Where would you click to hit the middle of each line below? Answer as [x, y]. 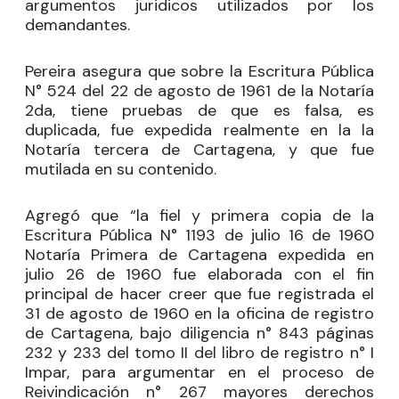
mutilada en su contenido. [121, 169]
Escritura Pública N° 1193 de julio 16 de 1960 [199, 235]
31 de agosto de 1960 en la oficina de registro [199, 313]
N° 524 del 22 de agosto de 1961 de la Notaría [199, 91]
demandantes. [77, 25]
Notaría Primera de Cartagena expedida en [199, 255]
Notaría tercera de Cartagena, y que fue [199, 150]
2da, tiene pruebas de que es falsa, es [199, 110]
